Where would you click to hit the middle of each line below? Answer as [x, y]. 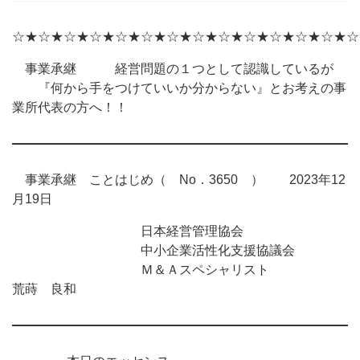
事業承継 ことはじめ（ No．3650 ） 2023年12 [179, 180]
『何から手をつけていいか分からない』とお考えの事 [179, 88]
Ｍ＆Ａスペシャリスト [179, 270]
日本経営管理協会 [128, 231]
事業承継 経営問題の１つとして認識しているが [173, 69]
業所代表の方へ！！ [70, 107]
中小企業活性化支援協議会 [153, 250]
